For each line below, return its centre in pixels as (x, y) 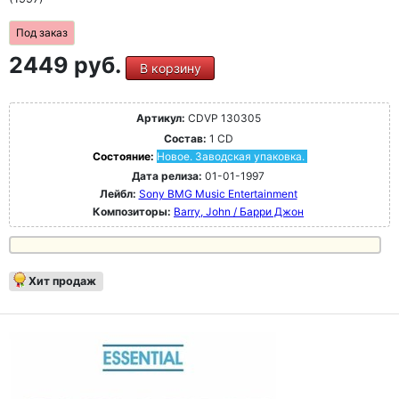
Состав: (185, 139)
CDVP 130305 (223, 118)
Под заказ (42, 33)
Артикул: (160, 118)
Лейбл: (118, 194)
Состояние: (124, 157)
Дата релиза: (167, 176)
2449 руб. (67, 65)
